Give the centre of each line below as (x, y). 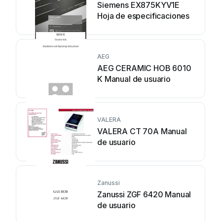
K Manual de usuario (134, 79)
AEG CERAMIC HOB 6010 (144, 68)
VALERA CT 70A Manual (142, 131)
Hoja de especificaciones (144, 16)
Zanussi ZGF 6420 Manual (144, 194)
